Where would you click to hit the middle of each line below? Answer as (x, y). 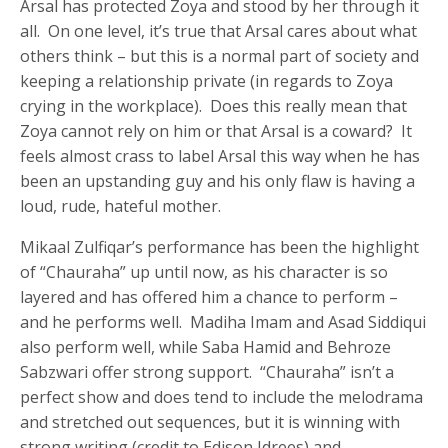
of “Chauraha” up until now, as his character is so (204, 272)
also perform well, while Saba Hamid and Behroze (206, 347)
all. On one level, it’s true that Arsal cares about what (219, 31)
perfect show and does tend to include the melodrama (222, 397)
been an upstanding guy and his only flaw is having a (218, 181)
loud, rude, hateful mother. (121, 206)
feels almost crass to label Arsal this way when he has (220, 156)
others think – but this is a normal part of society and (220, 56)
